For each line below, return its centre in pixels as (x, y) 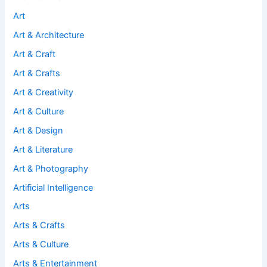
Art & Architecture (49, 35)
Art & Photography (51, 168)
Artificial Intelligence (53, 187)
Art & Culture (39, 111)
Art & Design (38, 130)
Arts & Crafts (39, 226)
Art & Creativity (44, 92)
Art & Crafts (37, 73)
